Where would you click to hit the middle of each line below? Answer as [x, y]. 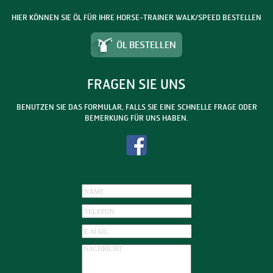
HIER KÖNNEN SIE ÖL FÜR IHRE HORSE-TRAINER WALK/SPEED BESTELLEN [136, 17]
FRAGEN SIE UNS [136, 84]
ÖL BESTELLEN [146, 44]
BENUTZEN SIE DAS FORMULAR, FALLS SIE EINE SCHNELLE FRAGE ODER [136, 107]
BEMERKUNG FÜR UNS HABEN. [136, 118]
